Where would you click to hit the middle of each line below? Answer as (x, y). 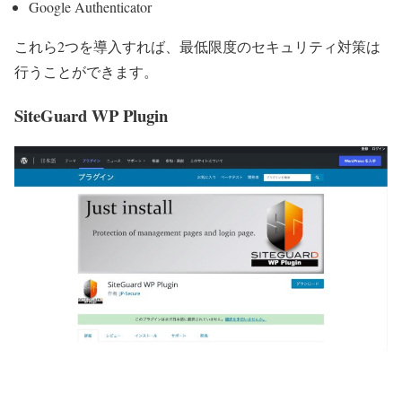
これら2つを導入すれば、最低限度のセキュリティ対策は (197, 46)
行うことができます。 (86, 71)
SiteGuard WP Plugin (91, 115)
